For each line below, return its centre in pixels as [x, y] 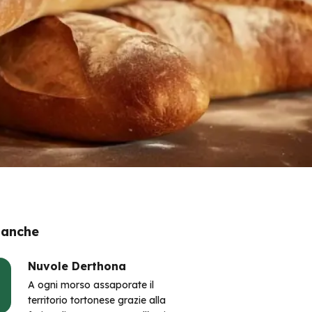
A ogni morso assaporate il [91, 285]
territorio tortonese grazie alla [97, 300]
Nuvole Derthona [77, 266]
